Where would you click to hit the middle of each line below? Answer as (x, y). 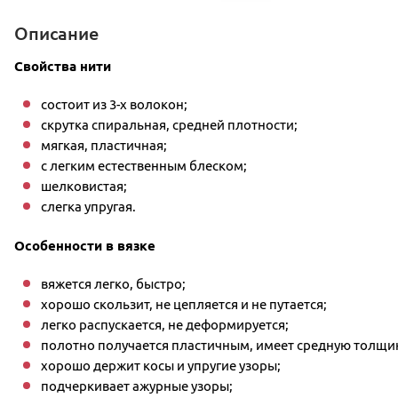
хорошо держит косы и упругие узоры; (161, 366)
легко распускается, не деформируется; (165, 325)
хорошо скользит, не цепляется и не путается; (184, 304)
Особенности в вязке (85, 246)
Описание (56, 33)
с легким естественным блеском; (144, 166)
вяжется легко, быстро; (113, 284)
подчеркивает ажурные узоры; (137, 386)
